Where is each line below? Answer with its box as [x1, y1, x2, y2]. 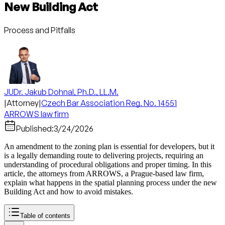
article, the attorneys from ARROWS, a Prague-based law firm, [4, 169, 204, 178]
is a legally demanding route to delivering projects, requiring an [4, 151, 203, 160]
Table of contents [20, 212, 70, 219]
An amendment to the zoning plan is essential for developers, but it [4, 142, 214, 151]
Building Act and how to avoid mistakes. [4, 187, 133, 196]
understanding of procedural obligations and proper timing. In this [4, 160, 211, 169]
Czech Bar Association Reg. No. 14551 [41, 98, 177, 108]
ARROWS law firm [4, 109, 69, 119]
